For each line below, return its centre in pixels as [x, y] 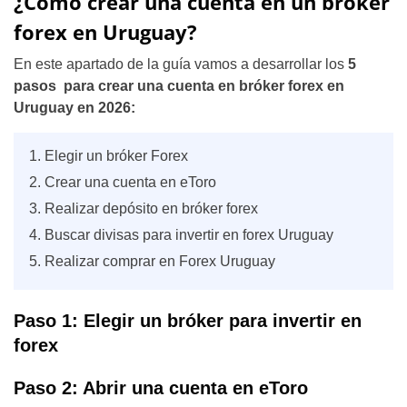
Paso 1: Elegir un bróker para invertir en [188, 321]
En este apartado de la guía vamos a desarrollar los [181, 64]
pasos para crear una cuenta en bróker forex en [179, 86]
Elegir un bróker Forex [116, 156]
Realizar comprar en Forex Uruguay [160, 261]
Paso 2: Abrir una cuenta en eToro [161, 388]
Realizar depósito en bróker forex [151, 208]
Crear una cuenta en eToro [130, 182]
